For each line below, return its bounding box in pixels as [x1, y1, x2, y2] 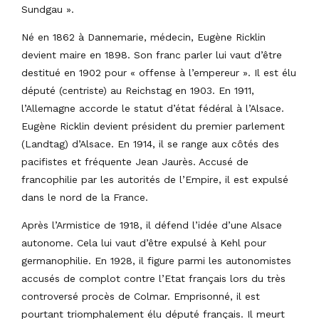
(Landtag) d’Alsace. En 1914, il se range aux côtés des [21, 137, 279, 150]
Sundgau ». [21, 3, 74, 15]
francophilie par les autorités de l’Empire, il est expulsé [21, 173, 288, 185]
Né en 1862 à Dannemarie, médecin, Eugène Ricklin [21, 31, 266, 43]
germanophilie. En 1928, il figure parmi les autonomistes [21, 254, 291, 266]
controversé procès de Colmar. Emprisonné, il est [21, 290, 260, 302]
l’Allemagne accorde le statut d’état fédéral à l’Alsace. [21, 102, 284, 114]
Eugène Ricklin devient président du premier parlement [21, 120, 285, 132]
